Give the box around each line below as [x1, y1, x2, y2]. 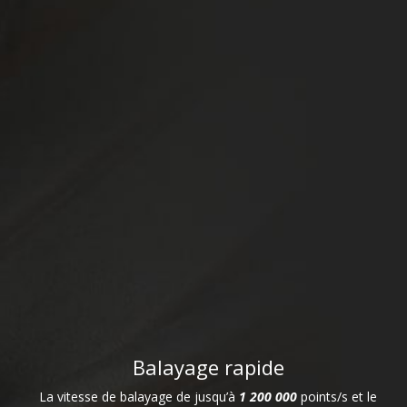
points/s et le [301, 388, 377, 405]
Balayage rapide [132, 353, 284, 381]
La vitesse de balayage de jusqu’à [39, 388, 235, 405]
